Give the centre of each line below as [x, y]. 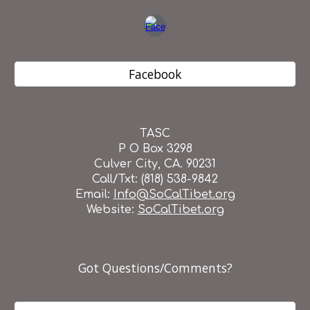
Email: [94, 195]
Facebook [155, 74]
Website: [112, 210]
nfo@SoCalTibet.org [176, 195]
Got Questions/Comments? [155, 268]
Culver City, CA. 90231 [155, 164]
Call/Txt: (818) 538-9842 [155, 180]
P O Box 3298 [155, 149]
